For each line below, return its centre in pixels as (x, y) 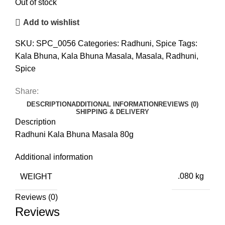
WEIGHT (36, 176)
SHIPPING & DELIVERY (113, 111)
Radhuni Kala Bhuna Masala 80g (74, 134)
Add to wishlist (51, 23)
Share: (27, 91)
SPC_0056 (57, 43)
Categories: (98, 43)
